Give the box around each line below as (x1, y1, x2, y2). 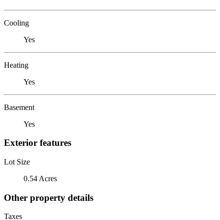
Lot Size (4, 157, 30, 166)
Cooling (4, 18, 29, 27)
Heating (4, 60, 28, 69)
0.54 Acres (24, 174, 57, 183)
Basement (4, 103, 34, 111)
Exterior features (4, 137, 71, 148)
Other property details (4, 192, 93, 203)
